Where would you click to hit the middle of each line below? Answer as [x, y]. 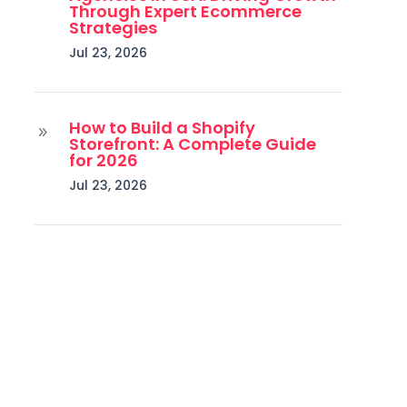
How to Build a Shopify [162, 127]
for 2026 [103, 160]
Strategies [113, 27]
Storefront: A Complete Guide [192, 144]
